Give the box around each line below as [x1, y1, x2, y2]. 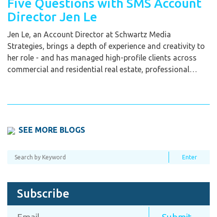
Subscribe [17, 187, 69, 201]
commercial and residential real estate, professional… [7, 65, 197, 74]
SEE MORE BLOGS [18, 125, 85, 135]
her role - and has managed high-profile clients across [7, 53, 197, 62]
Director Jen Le [7, 10, 97, 24]
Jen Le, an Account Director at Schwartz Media [7, 30, 171, 39]
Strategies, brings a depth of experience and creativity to [7, 42, 205, 51]
